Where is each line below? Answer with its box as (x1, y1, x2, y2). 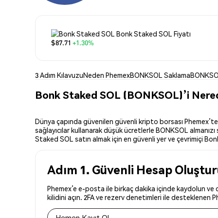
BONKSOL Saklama (130, 70, 190, 79)
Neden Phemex (83, 70, 130, 79)
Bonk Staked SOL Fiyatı (116, 29, 191, 38)
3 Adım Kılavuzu (35, 70, 83, 79)
